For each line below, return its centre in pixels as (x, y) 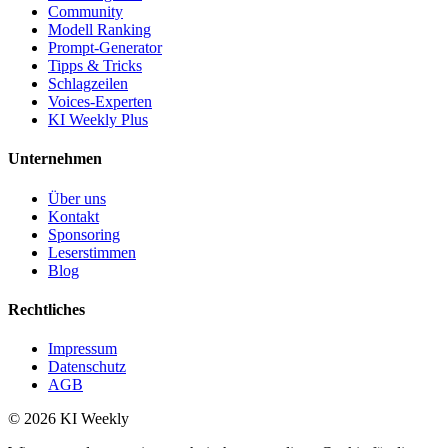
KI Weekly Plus (98, 120)
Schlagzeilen (88, 84)
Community (85, 12)
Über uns (77, 198)
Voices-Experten (100, 102)
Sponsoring (84, 234)
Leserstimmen (92, 252)
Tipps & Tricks (95, 66)
